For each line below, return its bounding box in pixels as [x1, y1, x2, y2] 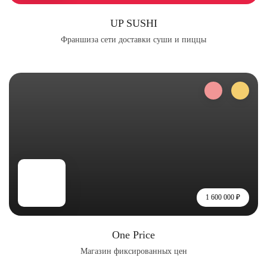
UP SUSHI [110, 17, 157, 29]
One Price [112, 229, 155, 241]
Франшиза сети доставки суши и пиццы [61, 35, 206, 44]
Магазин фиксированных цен [80, 247, 187, 256]
